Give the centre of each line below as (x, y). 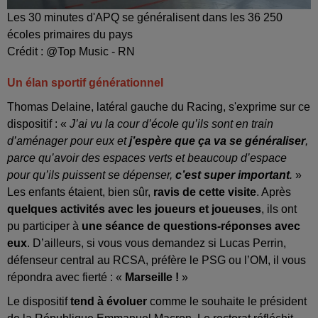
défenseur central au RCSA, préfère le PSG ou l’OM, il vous (157, 261)
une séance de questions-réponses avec (191, 226)
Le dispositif (39, 302)
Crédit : (27, 52)
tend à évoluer (109, 302)
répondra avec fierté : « (66, 278)
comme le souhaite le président (227, 302)
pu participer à (44, 226)
